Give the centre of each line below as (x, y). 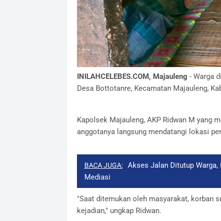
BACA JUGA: (103, 165)
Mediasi (97, 177)
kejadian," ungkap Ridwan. (119, 210)
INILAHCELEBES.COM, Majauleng (132, 76)
